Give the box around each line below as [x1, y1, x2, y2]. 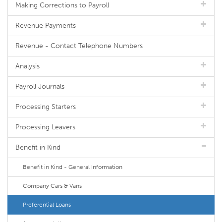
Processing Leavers [15, 123, 75, 131]
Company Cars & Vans [23, 182, 82, 189]
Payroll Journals [15, 82, 64, 91]
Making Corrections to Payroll [15, 1, 109, 9]
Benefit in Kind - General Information [23, 164, 122, 170]
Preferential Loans [23, 201, 71, 208]
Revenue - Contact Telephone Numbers [15, 42, 143, 50]
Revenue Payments [15, 21, 76, 30]
